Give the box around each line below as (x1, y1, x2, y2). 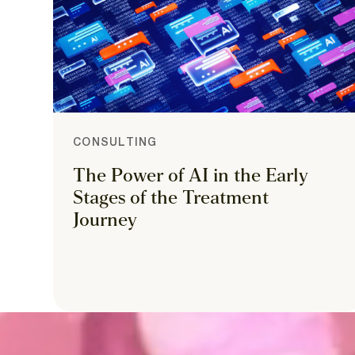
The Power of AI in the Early (73, 166, 309, 186)
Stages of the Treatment (73, 189, 269, 208)
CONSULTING (73, 137, 158, 148)
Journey (73, 211, 138, 231)
